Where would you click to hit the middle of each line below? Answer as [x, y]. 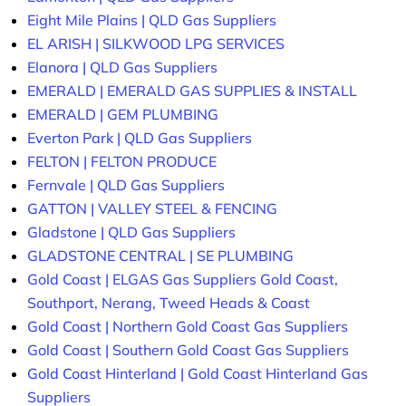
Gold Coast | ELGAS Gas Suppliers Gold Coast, [183, 280]
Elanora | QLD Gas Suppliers [122, 68]
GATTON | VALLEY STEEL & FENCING [152, 209]
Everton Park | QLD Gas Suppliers [140, 138]
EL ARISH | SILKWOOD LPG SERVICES [156, 44]
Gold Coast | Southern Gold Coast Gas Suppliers [188, 350]
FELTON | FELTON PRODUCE [122, 162]
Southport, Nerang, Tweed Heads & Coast [169, 303]
